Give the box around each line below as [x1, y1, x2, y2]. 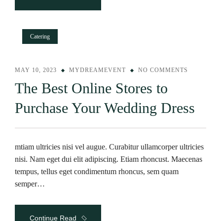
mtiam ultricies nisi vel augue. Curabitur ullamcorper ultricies [15, 143, 204, 151]
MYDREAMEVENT [69, 67, 126, 74]
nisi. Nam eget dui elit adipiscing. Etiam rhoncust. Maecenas [15, 155, 202, 163]
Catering [30, 33, 50, 40]
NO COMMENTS [138, 67, 188, 74]
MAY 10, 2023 [15, 67, 57, 74]
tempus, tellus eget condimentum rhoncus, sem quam [15, 167, 179, 176]
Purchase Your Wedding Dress [15, 100, 195, 116]
